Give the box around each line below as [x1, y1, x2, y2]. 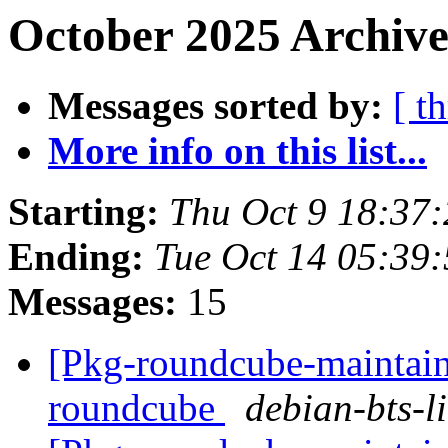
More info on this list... [48, 129, 427, 173]
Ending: [8, 235, 144, 279]
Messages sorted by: [48, 84, 383, 128]
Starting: [8, 190, 159, 234]
